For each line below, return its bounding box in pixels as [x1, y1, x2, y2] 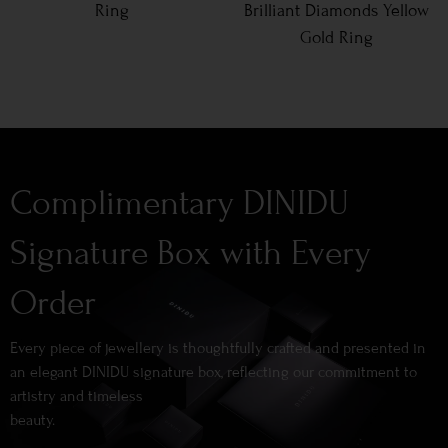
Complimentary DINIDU [10, 183, 349, 224]
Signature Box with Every [10, 233, 371, 274]
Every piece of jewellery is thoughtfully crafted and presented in [10, 339, 426, 358]
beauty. [10, 411, 55, 430]
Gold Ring [299, 27, 373, 49]
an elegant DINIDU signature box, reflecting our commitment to [10, 363, 417, 382]
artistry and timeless [10, 387, 143, 406]
